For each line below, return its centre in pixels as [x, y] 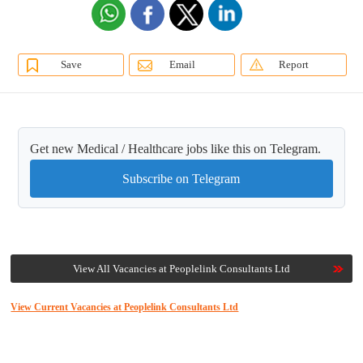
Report [293, 65]
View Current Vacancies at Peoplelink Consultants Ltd [125, 307]
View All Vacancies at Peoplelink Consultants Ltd [181, 269]
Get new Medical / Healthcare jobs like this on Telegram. [176, 149]
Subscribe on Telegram [181, 179]
